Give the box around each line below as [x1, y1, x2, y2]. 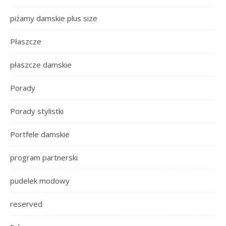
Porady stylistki [10, 105, 64, 116]
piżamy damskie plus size [10, 13, 97, 23]
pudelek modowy [10, 175, 70, 186]
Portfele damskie [10, 129, 70, 139]
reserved [10, 198, 42, 209]
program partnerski [10, 152, 78, 162]
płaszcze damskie [10, 59, 72, 70]
